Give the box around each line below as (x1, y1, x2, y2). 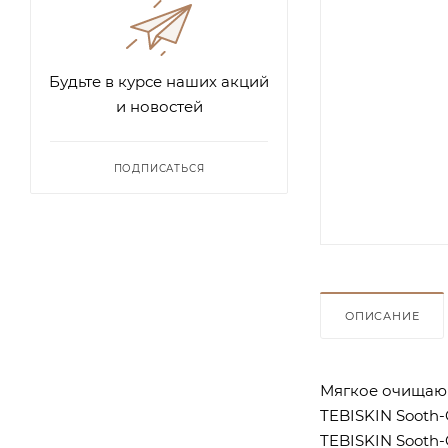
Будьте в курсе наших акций (49, 72, 269, 91)
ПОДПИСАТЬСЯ (113, 162, 205, 175)
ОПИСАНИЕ (345, 308, 420, 323)
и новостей (115, 97, 203, 116)
